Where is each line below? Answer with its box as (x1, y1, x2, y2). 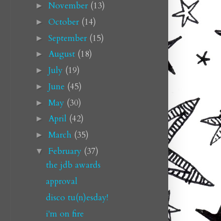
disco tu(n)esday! (45, 191, 108, 203)
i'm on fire (45, 208, 84, 220)
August (48, 48, 77, 60)
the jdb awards (45, 159, 101, 171)
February (48, 145, 84, 157)
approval (45, 176, 77, 187)
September (48, 32, 89, 44)
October (48, 16, 81, 28)
